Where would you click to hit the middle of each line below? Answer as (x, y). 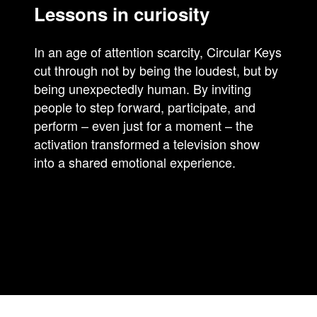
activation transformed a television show (147, 144)
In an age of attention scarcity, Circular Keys (158, 52)
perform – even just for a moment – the (144, 126)
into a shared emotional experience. (135, 162)
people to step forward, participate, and (145, 107)
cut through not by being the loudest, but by (156, 70)
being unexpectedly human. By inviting (143, 89)
